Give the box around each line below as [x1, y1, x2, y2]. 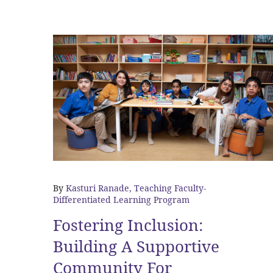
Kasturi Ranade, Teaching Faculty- [66, 182, 206, 194]
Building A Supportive [53, 236, 219, 257]
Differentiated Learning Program [53, 194, 190, 205]
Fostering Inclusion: [53, 214, 203, 236]
